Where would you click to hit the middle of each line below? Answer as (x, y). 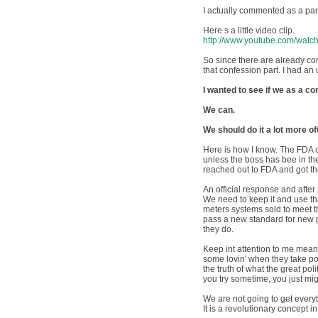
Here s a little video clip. (249, 31)
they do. (219, 229)
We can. (219, 110)
